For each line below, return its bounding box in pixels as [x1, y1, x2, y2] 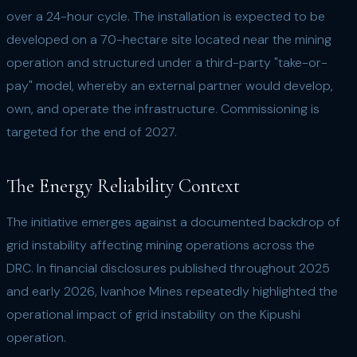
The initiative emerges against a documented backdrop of [6, 214, 340, 230]
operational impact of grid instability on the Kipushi [6, 306, 300, 323]
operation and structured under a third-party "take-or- [6, 54, 328, 71]
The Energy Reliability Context [6, 175, 240, 198]
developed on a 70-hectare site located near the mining [6, 31, 331, 48]
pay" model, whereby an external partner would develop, [6, 77, 333, 94]
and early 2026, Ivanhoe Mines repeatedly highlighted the [6, 283, 338, 300]
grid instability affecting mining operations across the [6, 237, 315, 253]
